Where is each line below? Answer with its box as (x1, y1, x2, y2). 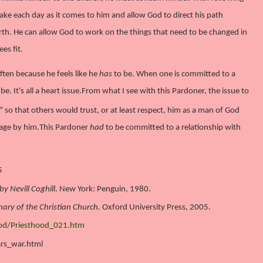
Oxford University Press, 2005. (100, 203, 211, 212)
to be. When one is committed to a (114, 69, 235, 79)
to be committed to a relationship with (104, 123, 241, 132)
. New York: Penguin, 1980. (55, 184, 151, 194)
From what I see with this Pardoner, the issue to (82, 86, 249, 96)
